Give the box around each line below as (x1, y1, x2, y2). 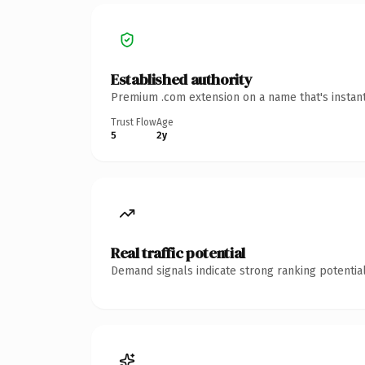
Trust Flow (111, 116, 156, 128)
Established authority (111, 68, 253, 90)
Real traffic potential (111, 242, 245, 263)
